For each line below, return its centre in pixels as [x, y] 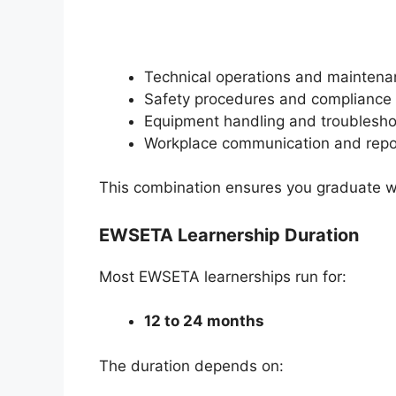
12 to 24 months [204, 321]
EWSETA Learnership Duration [229, 235]
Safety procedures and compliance [268, 99]
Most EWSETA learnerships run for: [223, 276]
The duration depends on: [191, 366]
